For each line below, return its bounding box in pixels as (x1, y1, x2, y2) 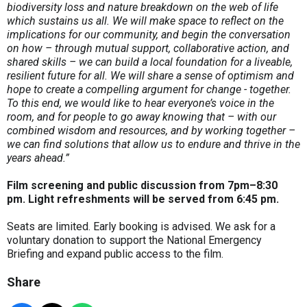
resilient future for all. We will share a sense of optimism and (7, 69, 294, 83)
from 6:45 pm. (205, 193, 279, 206)
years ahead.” (7, 151, 69, 165)
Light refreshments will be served (28, 193, 205, 206)
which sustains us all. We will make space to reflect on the (7, 14, 284, 28)
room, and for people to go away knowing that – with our (7, 110, 276, 124)
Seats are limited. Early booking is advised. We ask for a (7, 220, 275, 234)
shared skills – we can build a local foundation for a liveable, (7, 56, 293, 69)
